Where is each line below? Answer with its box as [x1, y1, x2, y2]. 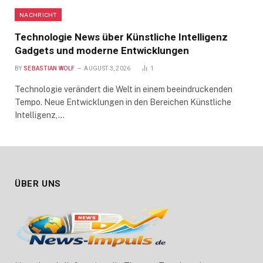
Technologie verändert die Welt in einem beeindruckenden [15, 84, 232, 94]
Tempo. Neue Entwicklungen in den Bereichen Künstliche [15, 97, 231, 107]
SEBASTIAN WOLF [23, 65, 75, 72]
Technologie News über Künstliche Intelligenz [15, 31, 228, 43]
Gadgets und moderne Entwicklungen [15, 44, 189, 56]
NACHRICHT [19, 11, 57, 18]
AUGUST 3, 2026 [84, 65, 131, 72]
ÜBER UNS [15, 178, 61, 189]
